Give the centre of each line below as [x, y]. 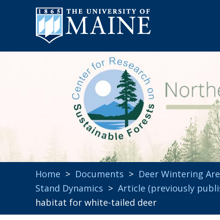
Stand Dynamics [69, 188]
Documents [99, 174]
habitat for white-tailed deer [96, 202]
